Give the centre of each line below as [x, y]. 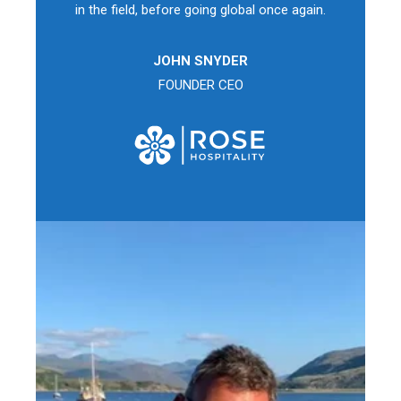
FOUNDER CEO [200, 85]
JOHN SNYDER [200, 61]
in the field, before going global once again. [200, 10]
